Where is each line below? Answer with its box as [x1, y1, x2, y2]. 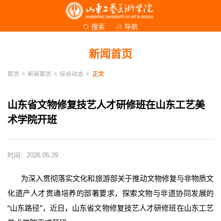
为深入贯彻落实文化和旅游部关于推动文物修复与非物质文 [21, 174, 214, 183]
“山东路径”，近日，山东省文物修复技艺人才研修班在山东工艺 [7, 204, 214, 213]
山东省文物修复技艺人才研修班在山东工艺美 [7, 100, 205, 111]
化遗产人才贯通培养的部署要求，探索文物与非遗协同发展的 [7, 189, 214, 198]
